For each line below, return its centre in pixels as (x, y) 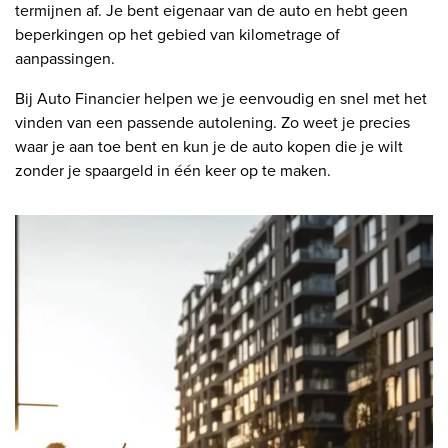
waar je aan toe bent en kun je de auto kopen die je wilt (209, 146)
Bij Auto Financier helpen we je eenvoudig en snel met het (221, 98)
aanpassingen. (65, 58)
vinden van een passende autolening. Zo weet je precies (212, 122)
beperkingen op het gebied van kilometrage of (177, 34)
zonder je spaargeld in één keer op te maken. (173, 170)
